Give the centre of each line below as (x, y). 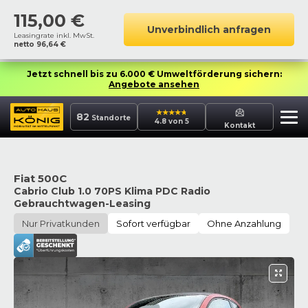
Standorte (110, 118)
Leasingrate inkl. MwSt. (54, 35)
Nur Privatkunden (61, 223)
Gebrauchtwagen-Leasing (82, 203)
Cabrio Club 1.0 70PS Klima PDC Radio (112, 191)
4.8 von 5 (172, 121)
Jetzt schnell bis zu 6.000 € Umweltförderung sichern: (154, 74)
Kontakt (240, 125)
